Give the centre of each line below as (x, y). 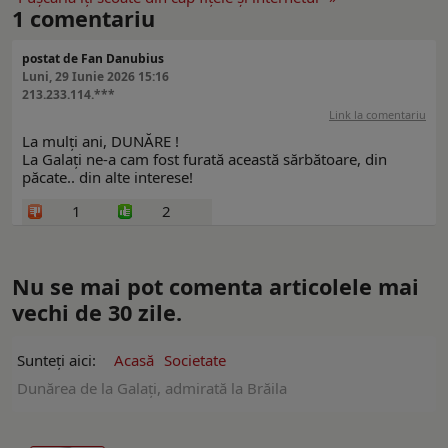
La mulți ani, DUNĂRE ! (100, 140)
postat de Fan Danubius (93, 58)
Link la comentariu (377, 114)
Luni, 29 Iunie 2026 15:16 (95, 76)
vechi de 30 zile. (97, 312)
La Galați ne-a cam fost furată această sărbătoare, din (204, 158)
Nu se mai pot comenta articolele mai (215, 286)
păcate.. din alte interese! (107, 176)
